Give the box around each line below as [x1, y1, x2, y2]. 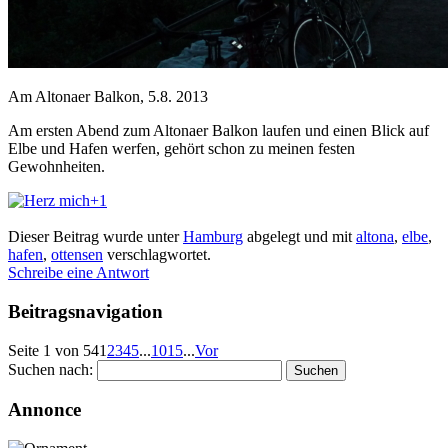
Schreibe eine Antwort [8, 264, 149, 282]
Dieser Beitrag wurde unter [8, 228, 183, 246]
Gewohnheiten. [8, 158, 105, 176]
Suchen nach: [8, 360, 93, 378]
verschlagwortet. [103, 246, 211, 264]
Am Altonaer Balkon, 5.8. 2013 [8, 88, 208, 106]
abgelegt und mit [243, 228, 356, 246]
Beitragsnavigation [8, 300, 163, 322]
